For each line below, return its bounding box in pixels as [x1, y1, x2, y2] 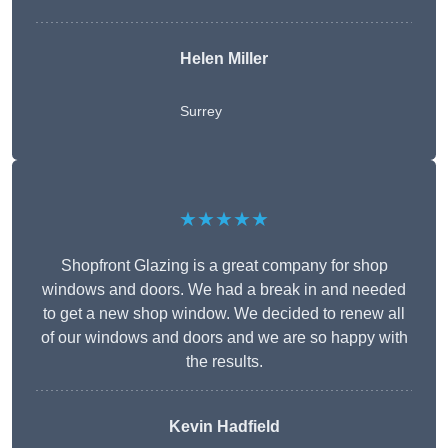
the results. [185, 353, 263, 371]
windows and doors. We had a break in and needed [42, 281, 406, 299]
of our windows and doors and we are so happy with [40, 329, 408, 347]
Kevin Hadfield [168, 418, 280, 436]
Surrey [180, 103, 222, 120]
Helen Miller [180, 50, 268, 68]
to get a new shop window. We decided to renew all [43, 305, 405, 323]
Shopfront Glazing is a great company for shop [60, 257, 388, 275]
